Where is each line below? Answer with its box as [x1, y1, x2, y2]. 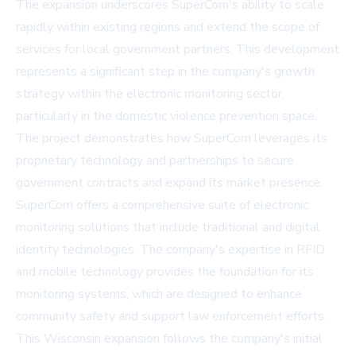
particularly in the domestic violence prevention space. [16, 107, 317, 126]
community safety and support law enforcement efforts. [16, 308, 327, 326]
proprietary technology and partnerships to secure [16, 152, 294, 170]
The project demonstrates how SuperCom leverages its [16, 130, 327, 148]
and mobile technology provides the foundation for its [16, 263, 314, 281]
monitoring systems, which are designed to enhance [16, 285, 302, 304]
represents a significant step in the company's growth [16, 63, 315, 81]
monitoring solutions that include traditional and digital [16, 219, 320, 237]
